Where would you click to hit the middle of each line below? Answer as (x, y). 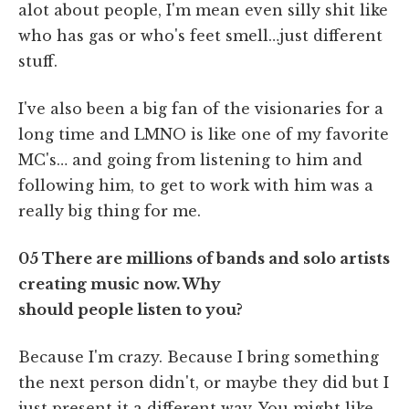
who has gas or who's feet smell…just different (200, 35)
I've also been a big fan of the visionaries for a (201, 108)
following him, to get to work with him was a (196, 185)
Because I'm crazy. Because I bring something (199, 357)
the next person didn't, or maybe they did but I (204, 382)
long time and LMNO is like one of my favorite (204, 134)
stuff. (38, 61)
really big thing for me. (110, 210)
